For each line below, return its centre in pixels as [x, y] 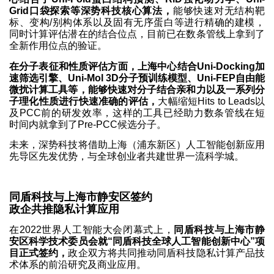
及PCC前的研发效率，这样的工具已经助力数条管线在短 [137, 113]
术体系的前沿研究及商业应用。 [78, 265]
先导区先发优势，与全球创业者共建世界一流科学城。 [127, 156]
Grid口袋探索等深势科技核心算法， [91, 11]
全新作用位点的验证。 [58, 46]
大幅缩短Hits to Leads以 [212, 101]
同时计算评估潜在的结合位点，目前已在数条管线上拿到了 [137, 34]
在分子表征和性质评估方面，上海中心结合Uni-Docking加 [137, 66]
